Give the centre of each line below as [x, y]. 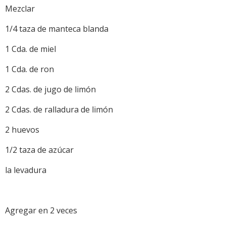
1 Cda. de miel [31, 49]
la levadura [26, 170]
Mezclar [20, 8]
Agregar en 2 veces [41, 210]
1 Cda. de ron [30, 69]
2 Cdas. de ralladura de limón [59, 109]
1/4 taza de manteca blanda [57, 29]
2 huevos [22, 129]
